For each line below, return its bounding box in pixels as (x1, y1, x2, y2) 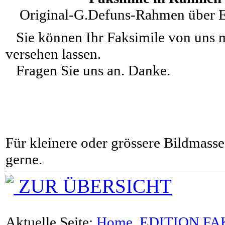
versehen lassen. (6, 46, 133, 62)
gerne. (6, 151, 42, 168)
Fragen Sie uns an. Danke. (6, 62, 170, 79)
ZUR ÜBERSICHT (14, 175, 172, 197)
